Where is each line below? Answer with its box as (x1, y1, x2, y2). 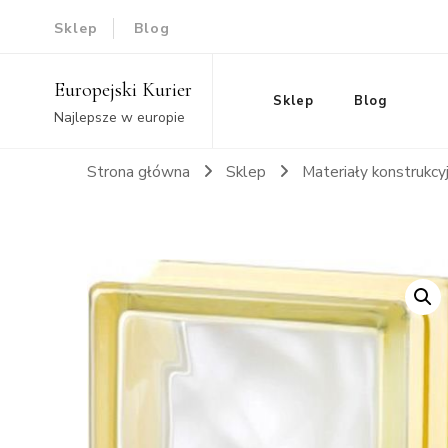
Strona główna (87, 161, 190, 182)
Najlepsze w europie (53, 108, 185, 127)
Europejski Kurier (53, 78, 192, 102)
